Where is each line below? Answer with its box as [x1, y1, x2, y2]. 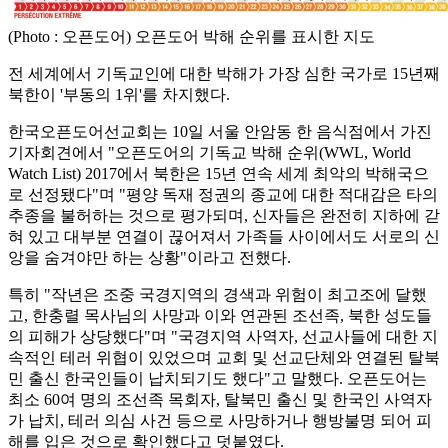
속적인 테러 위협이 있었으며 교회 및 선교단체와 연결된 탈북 [8, 348, 440, 366]
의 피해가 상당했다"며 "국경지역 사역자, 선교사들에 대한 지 [8, 327, 438, 345]
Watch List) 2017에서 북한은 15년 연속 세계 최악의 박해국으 [8, 164, 429, 182]
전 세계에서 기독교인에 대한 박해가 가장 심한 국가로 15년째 [8, 64, 440, 82]
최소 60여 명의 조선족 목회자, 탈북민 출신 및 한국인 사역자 [8, 390, 432, 408]
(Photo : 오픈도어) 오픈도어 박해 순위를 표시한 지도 [8, 27, 375, 45]
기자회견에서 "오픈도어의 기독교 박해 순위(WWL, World [8, 143, 411, 161]
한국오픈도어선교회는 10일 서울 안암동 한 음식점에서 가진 [8, 122, 432, 140]
